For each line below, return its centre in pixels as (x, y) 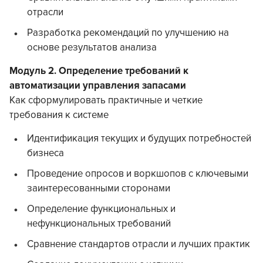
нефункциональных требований (99, 224)
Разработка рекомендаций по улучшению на (128, 33)
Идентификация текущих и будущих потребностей (139, 139)
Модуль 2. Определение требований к (99, 71)
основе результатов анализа (92, 48)
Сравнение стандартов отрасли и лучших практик (139, 245)
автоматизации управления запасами (98, 86)
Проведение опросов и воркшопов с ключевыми (138, 174)
